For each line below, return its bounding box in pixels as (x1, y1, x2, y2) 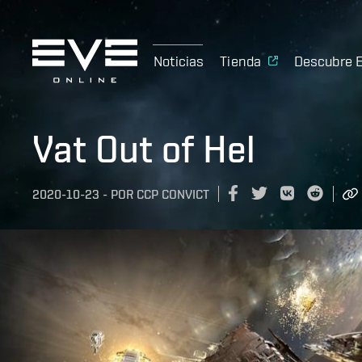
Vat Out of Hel (32, 127, 255, 170)
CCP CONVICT (137, 187, 209, 203)
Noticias (154, 52, 204, 69)
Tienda (220, 52, 262, 69)
